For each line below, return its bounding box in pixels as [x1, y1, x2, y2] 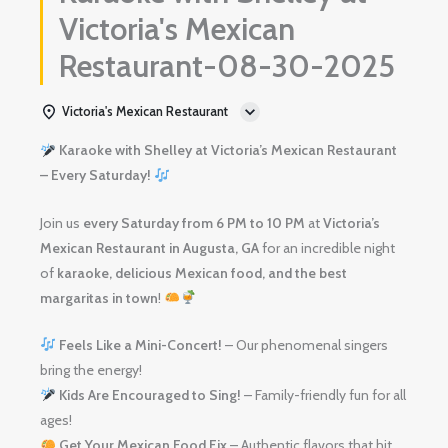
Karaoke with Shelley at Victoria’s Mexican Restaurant [56, 141, 398, 160]
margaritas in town [40, 288, 159, 307]
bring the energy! [40, 361, 143, 380]
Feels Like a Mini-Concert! [59, 336, 223, 355]
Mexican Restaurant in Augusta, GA [40, 238, 260, 257]
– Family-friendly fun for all [241, 386, 407, 405]
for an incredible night [259, 238, 396, 257]
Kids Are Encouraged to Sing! [59, 386, 242, 405]
